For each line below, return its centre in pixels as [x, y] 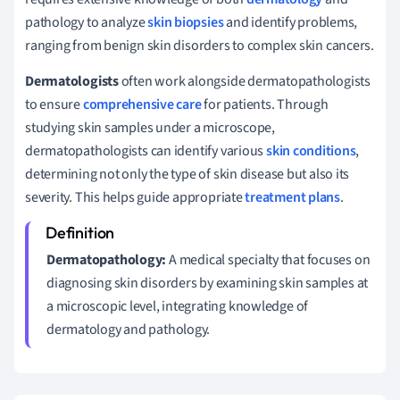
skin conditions [311, 150]
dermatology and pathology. [129, 329]
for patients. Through [265, 104]
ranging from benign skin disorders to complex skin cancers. [200, 45]
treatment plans [292, 197]
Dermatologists [72, 81]
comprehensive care [142, 104]
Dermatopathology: [107, 259]
